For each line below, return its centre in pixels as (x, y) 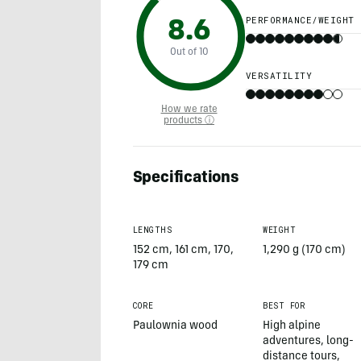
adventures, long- (309, 342)
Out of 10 (189, 53)
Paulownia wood (175, 327)
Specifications (186, 179)
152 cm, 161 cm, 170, (183, 251)
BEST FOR (284, 306)
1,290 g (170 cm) (305, 251)
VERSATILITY (278, 76)
